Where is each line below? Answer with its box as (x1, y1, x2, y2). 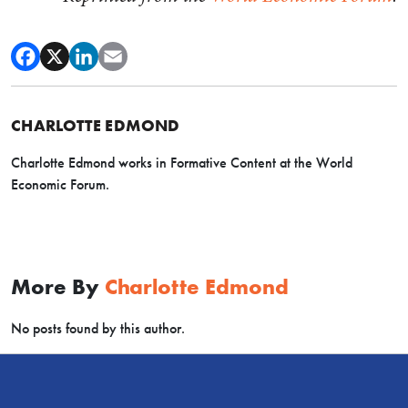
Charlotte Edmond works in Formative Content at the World (11, 153, 352, 171)
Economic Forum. (11, 175, 109, 193)
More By (11, 272, 105, 300)
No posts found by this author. (11, 319, 185, 337)
